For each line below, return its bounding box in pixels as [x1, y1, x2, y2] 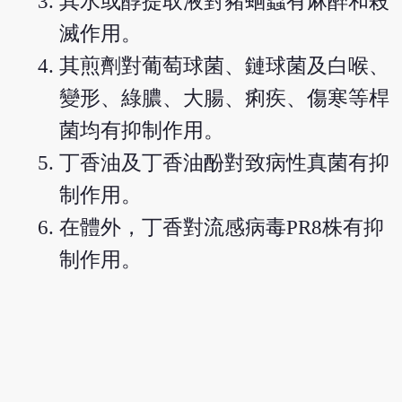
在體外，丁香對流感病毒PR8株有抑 [59, 215, 385, 239]
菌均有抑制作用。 [59, 118, 225, 142]
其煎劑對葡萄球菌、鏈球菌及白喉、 [59, 54, 390, 77]
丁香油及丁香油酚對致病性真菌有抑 [59, 151, 390, 174]
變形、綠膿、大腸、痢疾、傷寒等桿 [59, 86, 390, 109]
